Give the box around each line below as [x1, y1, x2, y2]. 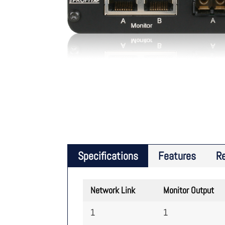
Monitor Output [163, 184, 214, 196]
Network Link [90, 184, 135, 196]
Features [158, 149, 196, 163]
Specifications [78, 149, 139, 163]
